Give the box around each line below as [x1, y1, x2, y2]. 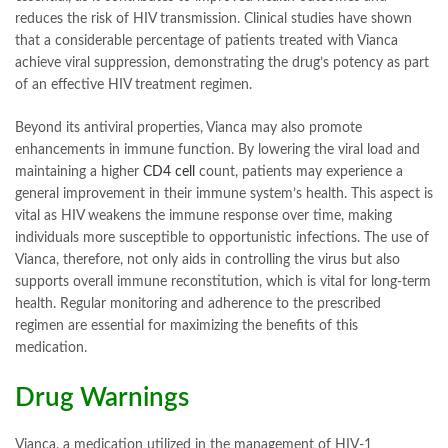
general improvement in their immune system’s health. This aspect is [15, 187, 433, 202]
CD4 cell [143, 165, 195, 180]
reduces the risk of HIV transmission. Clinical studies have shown [15, 12, 412, 27]
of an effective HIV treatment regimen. [15, 78, 252, 93]
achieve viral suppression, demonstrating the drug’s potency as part [15, 56, 429, 71]
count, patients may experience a [195, 165, 403, 180]
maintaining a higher [15, 165, 143, 180]
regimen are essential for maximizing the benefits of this [15, 319, 358, 334]
